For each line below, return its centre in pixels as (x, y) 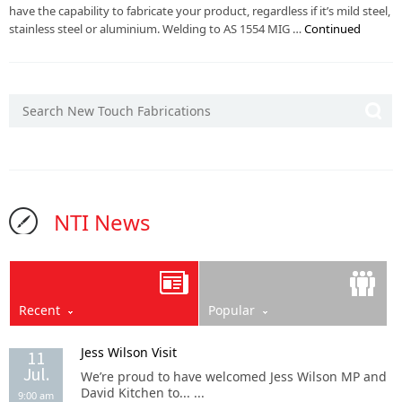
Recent (39, 310)
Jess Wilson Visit (129, 352)
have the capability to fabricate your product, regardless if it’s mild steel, (200, 11)
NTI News (102, 222)
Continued (332, 29)
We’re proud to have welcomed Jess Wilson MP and (234, 376)
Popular (231, 310)
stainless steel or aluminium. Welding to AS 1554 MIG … (157, 29)
